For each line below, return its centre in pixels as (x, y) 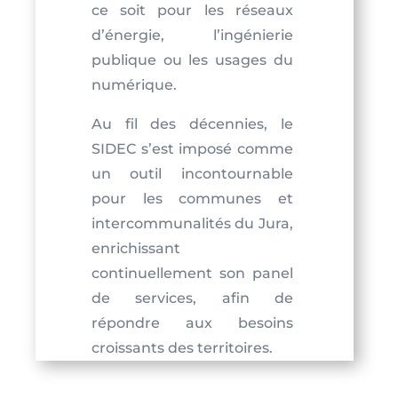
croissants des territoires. (182, 348)
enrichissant (135, 249)
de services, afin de (192, 298)
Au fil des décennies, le (192, 124)
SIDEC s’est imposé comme (192, 149)
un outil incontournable (192, 174)
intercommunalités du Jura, (192, 224)
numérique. (134, 85)
